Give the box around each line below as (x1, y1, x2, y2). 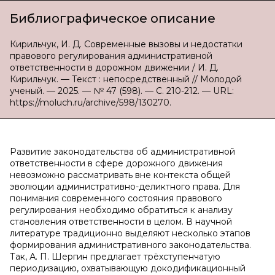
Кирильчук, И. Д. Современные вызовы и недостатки (10, 39, 242, 50)
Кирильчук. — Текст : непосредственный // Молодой (10, 74, 242, 85)
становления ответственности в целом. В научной (10, 216, 232, 227)
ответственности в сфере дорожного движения (10, 158, 223, 169)
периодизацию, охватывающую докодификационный (10, 263, 246, 274)
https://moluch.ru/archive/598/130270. (10, 97, 171, 108)
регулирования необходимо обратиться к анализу (10, 204, 233, 215)
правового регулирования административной (10, 50, 212, 61)
